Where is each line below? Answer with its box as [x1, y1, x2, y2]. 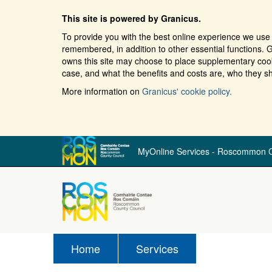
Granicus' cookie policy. [142, 85, 232, 97]
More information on [62, 85, 142, 97]
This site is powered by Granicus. [62, 12, 201, 24]
